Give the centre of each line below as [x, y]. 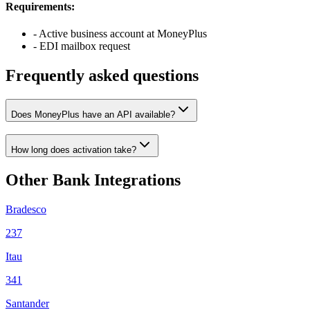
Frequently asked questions [102, 75]
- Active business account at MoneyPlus [120, 33]
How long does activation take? [74, 150]
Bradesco [26, 210]
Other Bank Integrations [93, 180]
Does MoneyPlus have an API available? [93, 114]
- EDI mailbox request [82, 46]
